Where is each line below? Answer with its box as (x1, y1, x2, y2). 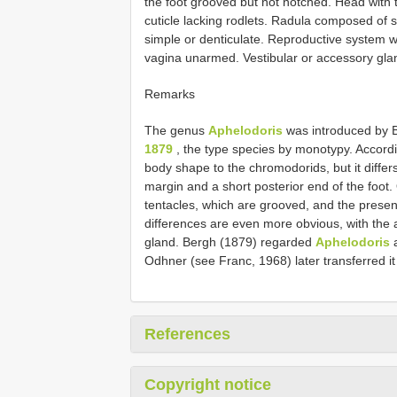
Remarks (144, 86, 195, 101)
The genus (144, 122, 208, 137)
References (144, 324, 230, 343)
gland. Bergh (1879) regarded (144, 234, 315, 249)
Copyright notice (144, 375, 271, 393)
